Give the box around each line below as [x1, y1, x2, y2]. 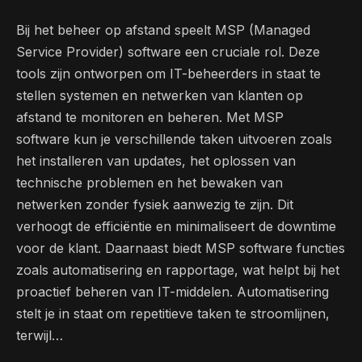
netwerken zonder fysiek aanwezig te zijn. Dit [16, 196, 293, 213]
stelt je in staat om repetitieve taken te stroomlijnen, [16, 305, 330, 322]
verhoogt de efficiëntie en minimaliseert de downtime [16, 217, 336, 234]
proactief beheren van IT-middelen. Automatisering [16, 283, 329, 300]
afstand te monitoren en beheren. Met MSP [16, 108, 284, 125]
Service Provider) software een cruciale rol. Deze [16, 43, 320, 60]
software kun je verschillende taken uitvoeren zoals [16, 130, 332, 147]
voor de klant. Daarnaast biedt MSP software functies [16, 239, 345, 256]
